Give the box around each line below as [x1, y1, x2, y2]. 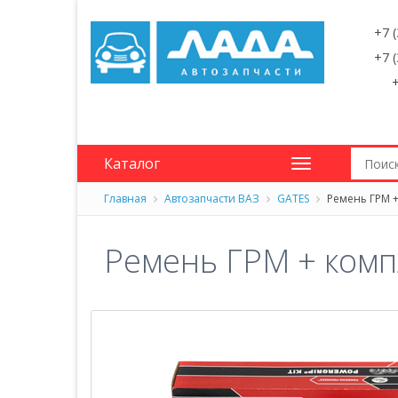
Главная [104, 191, 147, 206]
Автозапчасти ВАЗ [164, 191, 262, 206]
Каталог [104, 154, 160, 173]
